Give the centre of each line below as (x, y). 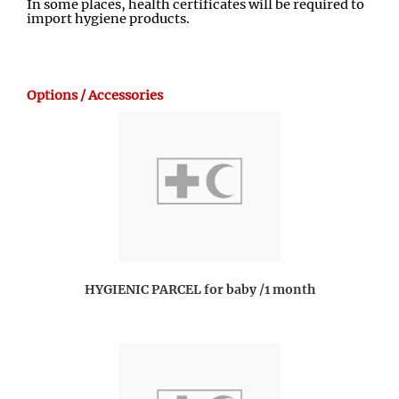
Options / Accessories (95, 96)
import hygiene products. (108, 19)
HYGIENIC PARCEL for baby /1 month (199, 290)
